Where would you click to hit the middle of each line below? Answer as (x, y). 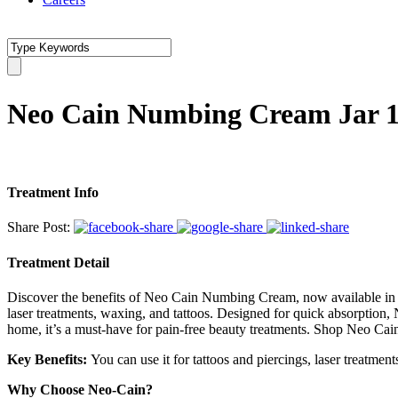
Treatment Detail (58, 262)
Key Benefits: (47, 359)
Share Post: (39, 227)
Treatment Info (53, 193)
